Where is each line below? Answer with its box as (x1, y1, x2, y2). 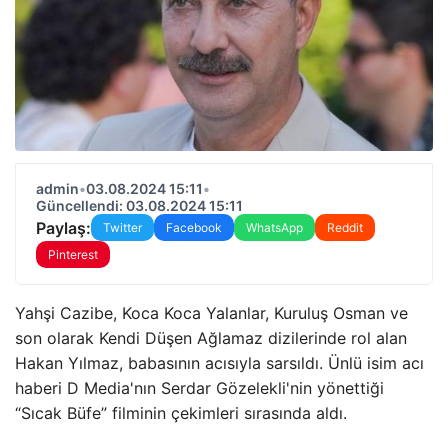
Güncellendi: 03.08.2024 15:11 (36, 197, 243, 214)
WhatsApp (246, 220, 303, 235)
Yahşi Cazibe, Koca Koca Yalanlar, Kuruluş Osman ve (15, 303, 408, 323)
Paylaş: (36, 217, 91, 238)
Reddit (327, 220, 363, 235)
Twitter (103, 220, 142, 235)
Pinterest (48, 247, 98, 262)
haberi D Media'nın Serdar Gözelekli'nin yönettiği (15, 378, 384, 398)
